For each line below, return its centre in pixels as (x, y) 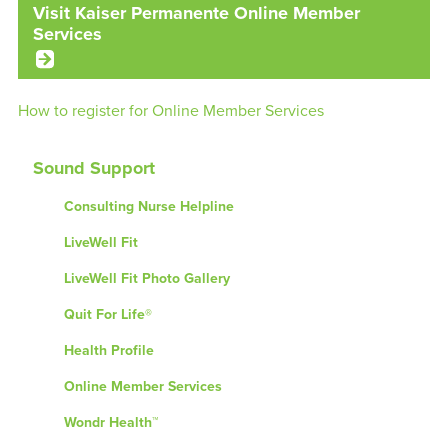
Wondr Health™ (110, 422)
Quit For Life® (107, 314)
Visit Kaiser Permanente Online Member (196, 13)
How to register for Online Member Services (170, 111)
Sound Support (93, 168)
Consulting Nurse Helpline (148, 206)
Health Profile (108, 350)
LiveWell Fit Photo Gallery (146, 278)
